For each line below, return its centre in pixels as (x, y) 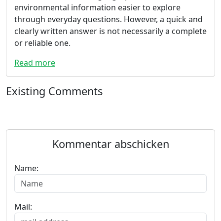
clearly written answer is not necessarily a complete (110, 31)
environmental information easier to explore (97, 8)
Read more (35, 63)
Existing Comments (54, 91)
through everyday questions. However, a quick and (109, 19)
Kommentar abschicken (110, 144)
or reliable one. (42, 43)
